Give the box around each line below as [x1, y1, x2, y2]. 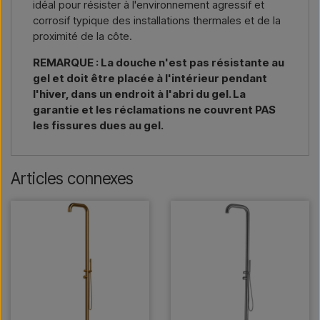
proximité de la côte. [33, 29, 132, 44]
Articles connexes [11, 169, 134, 189]
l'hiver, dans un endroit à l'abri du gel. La [33, 87, 246, 101]
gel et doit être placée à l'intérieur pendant [33, 71, 267, 86]
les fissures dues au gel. [33, 119, 164, 133]
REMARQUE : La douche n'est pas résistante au [33, 56, 284, 70]
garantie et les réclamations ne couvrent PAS [33, 103, 276, 117]
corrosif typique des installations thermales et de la [33, 14, 281, 28]
